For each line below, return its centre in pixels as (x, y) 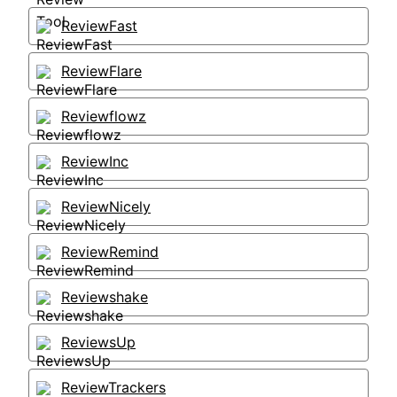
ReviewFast (99, 26)
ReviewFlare (101, 71)
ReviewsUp (98, 342)
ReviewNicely (106, 206)
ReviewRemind (110, 252)
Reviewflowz (104, 116)
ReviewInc (95, 161)
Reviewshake (105, 297)
